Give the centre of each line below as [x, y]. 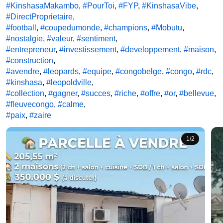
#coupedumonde [70, 28]
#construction [30, 60]
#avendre [23, 71]
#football [21, 28]
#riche [125, 93]
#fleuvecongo [30, 104]
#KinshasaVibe [169, 6]
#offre [150, 93]
